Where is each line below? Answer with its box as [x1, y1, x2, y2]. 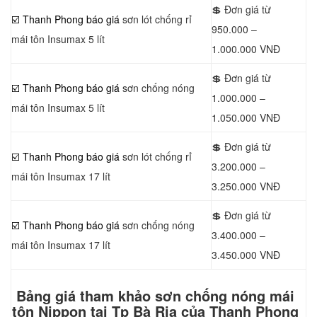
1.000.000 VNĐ [212, 42, 280, 56]
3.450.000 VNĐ [212, 248, 280, 262]
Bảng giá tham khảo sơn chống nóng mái [16, 285, 294, 306]
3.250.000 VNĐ [212, 179, 280, 193]
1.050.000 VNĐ [212, 110, 280, 125]
